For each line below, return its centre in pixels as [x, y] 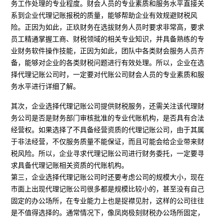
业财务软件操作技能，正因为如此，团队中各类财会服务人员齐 [108, 51]
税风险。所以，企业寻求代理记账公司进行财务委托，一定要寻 [108, 154]
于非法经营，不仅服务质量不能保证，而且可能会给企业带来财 [108, 142]
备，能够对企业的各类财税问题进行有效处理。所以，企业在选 [108, 63]
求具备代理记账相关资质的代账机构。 [70, 166]
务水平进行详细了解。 [46, 87]
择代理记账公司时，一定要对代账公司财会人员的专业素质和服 [108, 75]
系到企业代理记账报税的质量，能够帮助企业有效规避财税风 [104, 16]
